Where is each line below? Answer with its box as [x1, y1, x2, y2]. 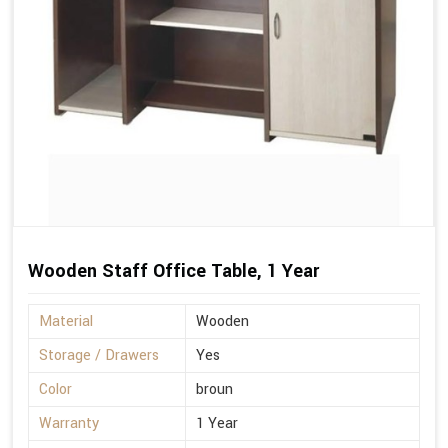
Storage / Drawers [39, 345, 159, 367]
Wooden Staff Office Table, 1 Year [28, 258, 319, 284]
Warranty [39, 413, 99, 435]
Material [39, 311, 93, 333]
